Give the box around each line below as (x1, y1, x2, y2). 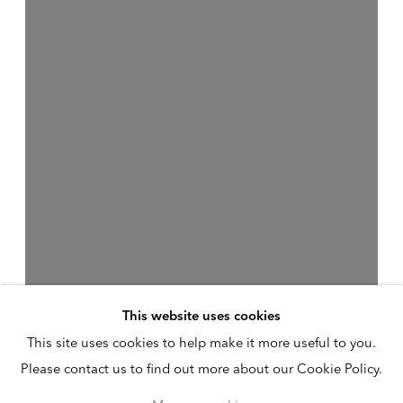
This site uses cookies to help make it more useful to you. (27, 335, 376, 352)
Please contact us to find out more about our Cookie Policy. (21, 361, 382, 378)
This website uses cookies (122, 310, 281, 325)
